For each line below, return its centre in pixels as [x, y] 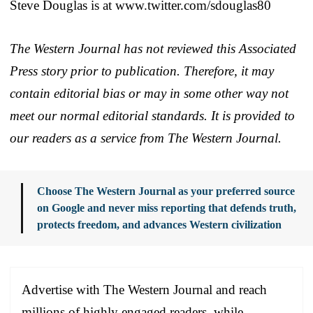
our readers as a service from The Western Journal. [146, 138]
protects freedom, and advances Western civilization [159, 224]
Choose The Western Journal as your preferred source [166, 191]
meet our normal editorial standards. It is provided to [152, 115]
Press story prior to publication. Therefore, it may [142, 71]
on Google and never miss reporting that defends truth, [167, 208]
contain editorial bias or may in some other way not [149, 93]
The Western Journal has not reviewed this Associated [153, 48]
